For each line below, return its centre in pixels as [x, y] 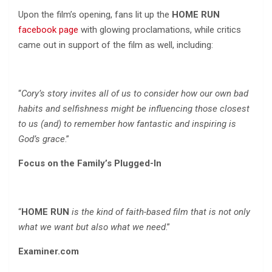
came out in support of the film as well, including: [116, 45]
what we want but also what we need [92, 227]
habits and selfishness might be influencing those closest [134, 109]
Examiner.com [49, 252]
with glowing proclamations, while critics [160, 30]
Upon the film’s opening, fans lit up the [95, 15]
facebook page [48, 30]
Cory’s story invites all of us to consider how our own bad [135, 94]
